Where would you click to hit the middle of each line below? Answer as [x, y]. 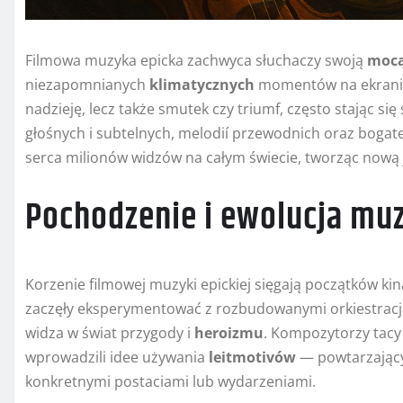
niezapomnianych [87, 85]
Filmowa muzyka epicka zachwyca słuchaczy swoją [196, 61]
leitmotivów [252, 358]
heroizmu [229, 333]
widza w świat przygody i [110, 333]
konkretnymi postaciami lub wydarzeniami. [170, 382]
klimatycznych [202, 85]
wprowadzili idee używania [117, 358]
